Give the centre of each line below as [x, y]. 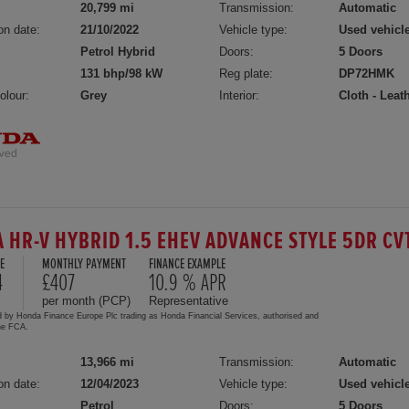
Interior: [240, 96]
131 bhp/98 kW [121, 74]
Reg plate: [246, 74]
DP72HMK [367, 74]
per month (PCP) [86, 301]
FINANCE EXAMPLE [187, 265]
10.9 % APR [188, 283]
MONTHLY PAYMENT [84, 265]
